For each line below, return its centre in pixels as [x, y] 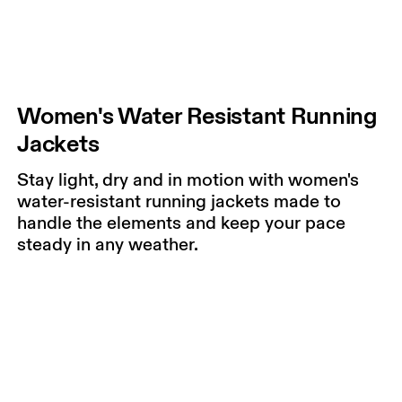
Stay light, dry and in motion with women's [188, 180]
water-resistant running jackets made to [179, 201]
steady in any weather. [108, 245]
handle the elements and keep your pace [182, 223]
